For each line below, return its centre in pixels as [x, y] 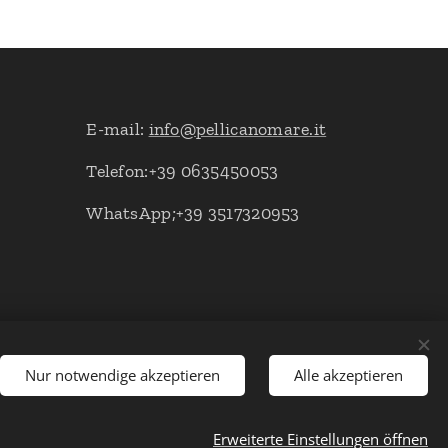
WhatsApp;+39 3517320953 [193, 213]
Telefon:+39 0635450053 [182, 171]
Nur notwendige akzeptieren [122, 375]
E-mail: [117, 129]
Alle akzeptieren [348, 375]
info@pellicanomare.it [237, 129]
